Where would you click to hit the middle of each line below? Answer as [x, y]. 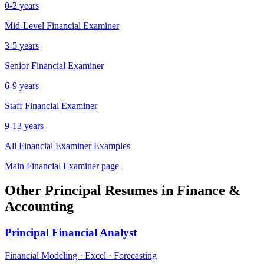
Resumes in [139, 191]
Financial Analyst [94, 233]
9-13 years [24, 126]
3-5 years [22, 45]
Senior [17, 65]
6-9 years [22, 85]
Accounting [39, 207]
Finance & [209, 191]
